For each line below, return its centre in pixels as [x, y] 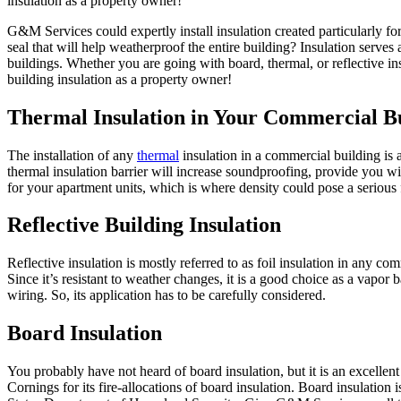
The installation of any [72, 155]
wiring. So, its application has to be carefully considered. [166, 295]
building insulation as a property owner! [119, 79]
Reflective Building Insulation [144, 225]
